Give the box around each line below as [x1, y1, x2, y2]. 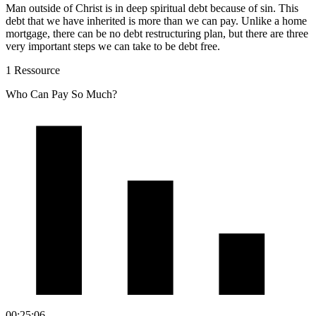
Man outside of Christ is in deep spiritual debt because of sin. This [6, 1, 298, 14]
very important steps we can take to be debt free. [6, 39, 220, 52]
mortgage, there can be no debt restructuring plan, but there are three [6, 27, 308, 39]
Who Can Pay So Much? [6, 87, 117, 100]
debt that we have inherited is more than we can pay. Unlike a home [6, 14, 307, 27]
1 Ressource [6, 63, 60, 76]
